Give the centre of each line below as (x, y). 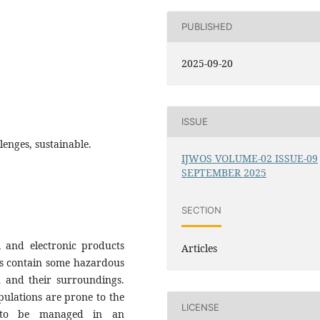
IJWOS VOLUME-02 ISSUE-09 (250, 158)
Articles (200, 249)
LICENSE (201, 307)
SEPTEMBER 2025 (224, 172)
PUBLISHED (207, 27)
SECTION (202, 210)
